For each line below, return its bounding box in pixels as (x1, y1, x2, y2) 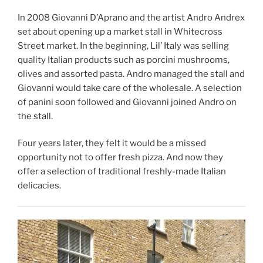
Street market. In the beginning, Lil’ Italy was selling (18, 40, 229, 51)
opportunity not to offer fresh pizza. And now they (18, 152, 223, 163)
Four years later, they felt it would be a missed (18, 138, 206, 149)
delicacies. (18, 180, 61, 191)
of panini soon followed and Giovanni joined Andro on (18, 96, 237, 107)
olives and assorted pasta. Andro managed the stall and (18, 68, 245, 79)
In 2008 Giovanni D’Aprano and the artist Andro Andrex (18, 12, 245, 23)
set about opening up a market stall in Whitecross (18, 26, 222, 37)
